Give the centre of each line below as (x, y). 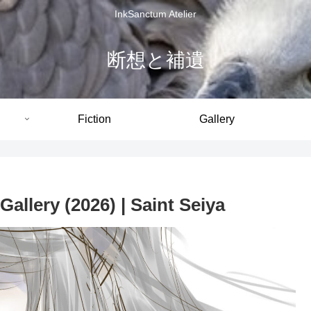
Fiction (94, 119)
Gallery (217, 119)
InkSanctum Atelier (155, 14)
